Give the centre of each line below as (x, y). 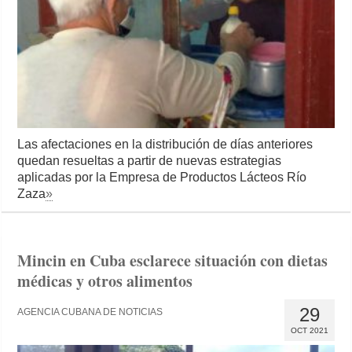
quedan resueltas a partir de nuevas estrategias (150, 161)
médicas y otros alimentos (105, 281)
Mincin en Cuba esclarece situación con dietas (173, 261)
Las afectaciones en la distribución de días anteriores (165, 145)
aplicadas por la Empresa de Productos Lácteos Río (162, 178)
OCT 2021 (309, 331)
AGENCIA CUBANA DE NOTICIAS (90, 312)
